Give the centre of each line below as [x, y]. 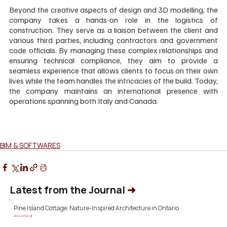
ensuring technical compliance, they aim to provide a [113, 60]
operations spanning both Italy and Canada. [84, 101]
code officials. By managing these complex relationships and [113, 50]
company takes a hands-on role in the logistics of [113, 20]
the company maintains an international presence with [113, 90]
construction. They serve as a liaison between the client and [113, 30]
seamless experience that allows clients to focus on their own [113, 70]
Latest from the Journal [68, 190]
